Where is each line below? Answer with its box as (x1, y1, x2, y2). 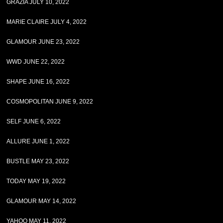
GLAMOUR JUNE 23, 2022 (6, 38, 80, 45)
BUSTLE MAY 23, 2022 (6, 158, 70, 165)
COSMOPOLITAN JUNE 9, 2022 (6, 98, 94, 105)
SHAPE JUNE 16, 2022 (6, 78, 70, 85)
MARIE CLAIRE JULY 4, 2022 (6, 18, 87, 25)
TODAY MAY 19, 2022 (6, 178, 66, 185)
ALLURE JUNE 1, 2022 (6, 138, 70, 145)
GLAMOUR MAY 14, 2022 (6, 198, 77, 205)
